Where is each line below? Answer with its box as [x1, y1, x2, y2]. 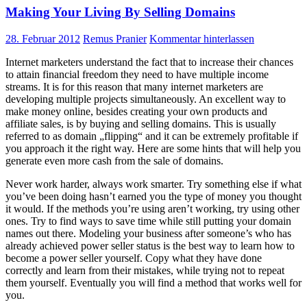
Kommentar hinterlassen [149, 33, 254, 45]
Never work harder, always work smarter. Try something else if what [5, 178, 302, 191]
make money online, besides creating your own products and [5, 106, 267, 118]
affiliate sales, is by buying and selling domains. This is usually [5, 118, 276, 130]
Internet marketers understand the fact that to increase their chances [5, 56, 293, 69]
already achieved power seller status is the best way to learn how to [5, 240, 295, 252]
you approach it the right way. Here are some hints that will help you [5, 143, 301, 155]
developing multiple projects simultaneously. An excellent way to [5, 93, 286, 106]
